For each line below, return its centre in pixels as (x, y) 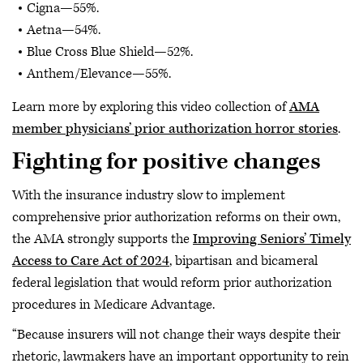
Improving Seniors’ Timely (272, 239)
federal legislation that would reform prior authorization (172, 282)
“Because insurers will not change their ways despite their (176, 335)
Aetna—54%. (64, 30)
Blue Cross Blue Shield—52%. (110, 51)
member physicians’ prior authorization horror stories (175, 128)
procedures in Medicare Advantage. (113, 304)
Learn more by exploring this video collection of (151, 107)
